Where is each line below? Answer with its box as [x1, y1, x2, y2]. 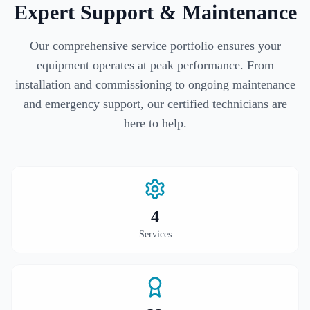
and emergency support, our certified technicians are [23, 97, 287, 111]
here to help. [123, 116, 187, 130]
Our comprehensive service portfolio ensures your [29, 39, 281, 53]
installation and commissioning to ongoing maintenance [15, 77, 295, 91]
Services [138, 229, 172, 239]
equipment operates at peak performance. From [36, 58, 274, 72]
